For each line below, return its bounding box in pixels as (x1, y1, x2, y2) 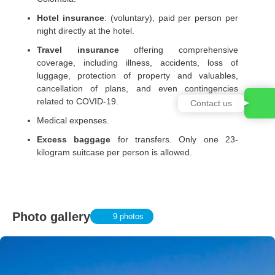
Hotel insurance (37, 13, 104, 23)
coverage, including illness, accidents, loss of (37, 58, 238, 68)
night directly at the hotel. (37, 26, 134, 36)
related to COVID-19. (37, 96, 118, 107)
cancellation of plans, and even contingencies (37, 83, 238, 94)
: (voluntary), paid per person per (104, 13, 239, 23)
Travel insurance (37, 45, 134, 55)
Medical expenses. (37, 115, 109, 126)
